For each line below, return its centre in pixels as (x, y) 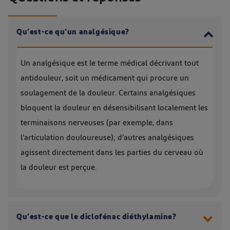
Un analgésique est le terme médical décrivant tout (110, 63)
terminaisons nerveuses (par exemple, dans (97, 123)
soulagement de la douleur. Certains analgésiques (108, 93)
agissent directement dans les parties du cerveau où (112, 153)
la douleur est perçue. (59, 168)
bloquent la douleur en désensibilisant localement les (114, 108)
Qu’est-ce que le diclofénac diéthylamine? (97, 217)
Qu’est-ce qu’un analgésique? (73, 32)
